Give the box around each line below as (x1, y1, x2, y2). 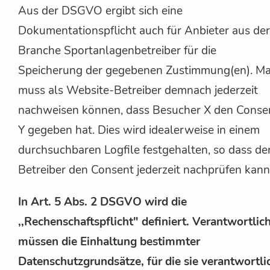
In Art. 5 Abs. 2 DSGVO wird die (18, 193, 187, 210)
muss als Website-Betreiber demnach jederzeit (18, 82, 258, 98)
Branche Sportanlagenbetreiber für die (18, 42, 216, 58)
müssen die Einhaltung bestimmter (18, 233, 200, 250)
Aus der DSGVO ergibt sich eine (18, 2, 183, 19)
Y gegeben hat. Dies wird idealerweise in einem (18, 122, 260, 138)
